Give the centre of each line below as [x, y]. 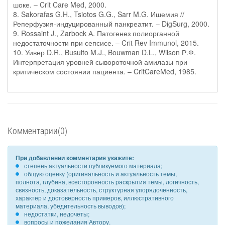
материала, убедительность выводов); [71, 206]
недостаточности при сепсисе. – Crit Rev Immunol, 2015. [106, 43]
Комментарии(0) [37, 131]
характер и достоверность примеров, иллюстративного [95, 198]
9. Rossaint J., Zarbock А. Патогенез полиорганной [96, 33]
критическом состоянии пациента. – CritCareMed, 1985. [105, 71]
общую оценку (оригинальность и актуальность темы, [100, 174]
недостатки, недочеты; [57, 214]
